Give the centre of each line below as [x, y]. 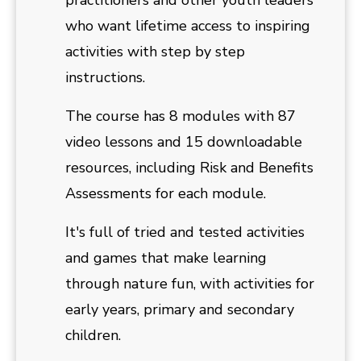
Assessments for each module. [166, 194]
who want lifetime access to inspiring [188, 26]
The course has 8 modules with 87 [180, 116]
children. [93, 336]
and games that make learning [166, 258]
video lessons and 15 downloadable [184, 142]
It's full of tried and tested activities [185, 232]
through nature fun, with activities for [190, 284]
